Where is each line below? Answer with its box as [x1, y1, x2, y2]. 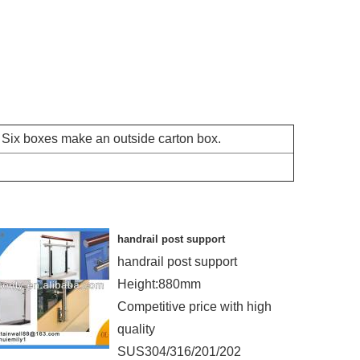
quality [117, 322, 155, 336]
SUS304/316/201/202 [117, 345, 241, 358]
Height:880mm [117, 277, 201, 291]
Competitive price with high [117, 300, 272, 313]
